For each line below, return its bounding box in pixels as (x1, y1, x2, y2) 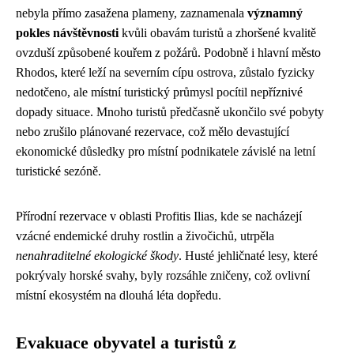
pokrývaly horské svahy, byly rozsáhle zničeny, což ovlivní (16, 268, 310, 282)
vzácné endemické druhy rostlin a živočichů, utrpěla (16, 228, 274, 243)
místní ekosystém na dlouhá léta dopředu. (16, 288, 221, 302)
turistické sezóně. (16, 164, 101, 178)
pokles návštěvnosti (16, 25, 119, 40)
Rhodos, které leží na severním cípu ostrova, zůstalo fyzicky (16, 65, 314, 79)
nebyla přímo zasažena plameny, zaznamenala (16, 6, 247, 20)
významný (247, 6, 303, 20)
